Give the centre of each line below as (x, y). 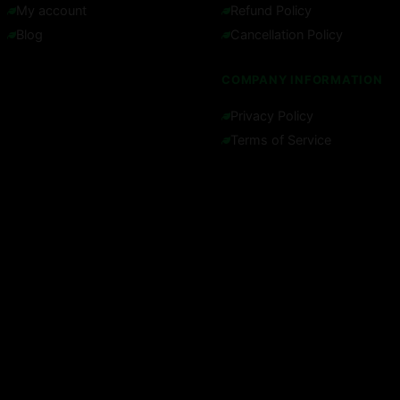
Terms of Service (281, 141)
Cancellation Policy (287, 35)
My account (51, 11)
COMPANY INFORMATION (302, 80)
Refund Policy (271, 11)
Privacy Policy (272, 117)
